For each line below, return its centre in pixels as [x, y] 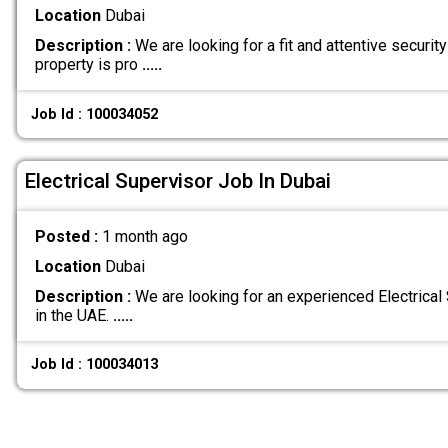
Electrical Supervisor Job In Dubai [178, 180]
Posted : [68, 236]
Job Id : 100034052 [95, 114]
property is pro [88, 65]
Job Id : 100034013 [95, 365]
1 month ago [144, 236]
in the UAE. [73, 315]
